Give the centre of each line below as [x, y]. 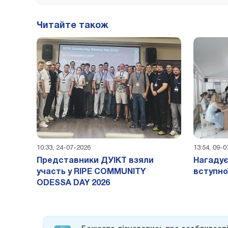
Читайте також [73, 26]
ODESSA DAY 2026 [73, 183]
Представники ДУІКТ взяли [95, 161]
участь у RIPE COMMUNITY [91, 172]
